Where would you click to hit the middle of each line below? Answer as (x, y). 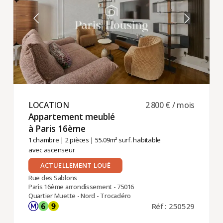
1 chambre (44, 140)
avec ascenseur (52, 150)
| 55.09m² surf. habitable (125, 140)
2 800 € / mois (170, 105)
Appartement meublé (71, 117)
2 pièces (77, 140)
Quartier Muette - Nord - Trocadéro (80, 196)
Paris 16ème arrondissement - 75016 (81, 187)
